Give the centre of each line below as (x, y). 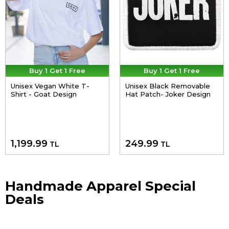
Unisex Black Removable (168, 86)
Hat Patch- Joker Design (168, 94)
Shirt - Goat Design (44, 94)
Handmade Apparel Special (100, 186)
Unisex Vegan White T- (50, 86)
